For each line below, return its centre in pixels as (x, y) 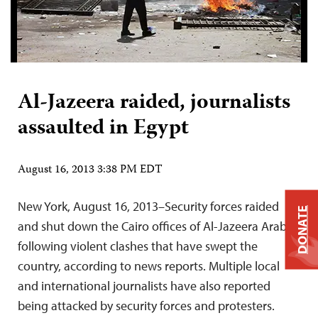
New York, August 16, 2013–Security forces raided (148, 206)
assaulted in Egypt (103, 129)
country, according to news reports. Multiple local (149, 266)
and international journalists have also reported (144, 286)
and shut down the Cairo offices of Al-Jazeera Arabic (157, 226)
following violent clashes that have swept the (138, 246)
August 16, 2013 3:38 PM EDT (90, 170)
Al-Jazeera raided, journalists (154, 103)
